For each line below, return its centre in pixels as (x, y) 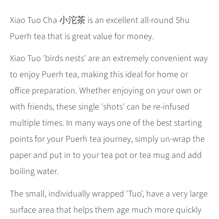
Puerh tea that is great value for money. (82, 36)
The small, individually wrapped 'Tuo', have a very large (109, 194)
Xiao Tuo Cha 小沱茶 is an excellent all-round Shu (100, 20)
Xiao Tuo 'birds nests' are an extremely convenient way (109, 59)
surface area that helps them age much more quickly (106, 210)
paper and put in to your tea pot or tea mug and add (106, 155)
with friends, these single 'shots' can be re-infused (100, 107)
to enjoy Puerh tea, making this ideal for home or (99, 75)
